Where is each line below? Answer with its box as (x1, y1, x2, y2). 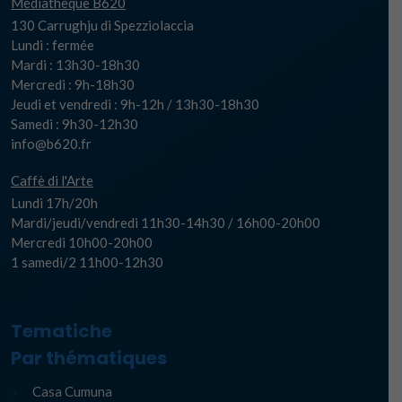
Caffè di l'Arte (11, 172, 93, 189)
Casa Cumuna (32, 383, 112, 400)
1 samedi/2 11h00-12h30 (11, 254, 163, 271)
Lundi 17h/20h (11, 195, 98, 212)
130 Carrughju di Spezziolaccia (11, 17, 194, 34)
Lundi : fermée (11, 37, 94, 54)
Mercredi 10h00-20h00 (11, 234, 153, 251)
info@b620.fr (11, 135, 92, 153)
